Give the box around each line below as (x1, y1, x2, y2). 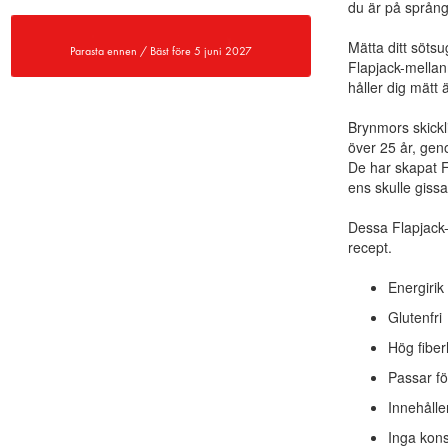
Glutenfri (388, 307, 442, 327)
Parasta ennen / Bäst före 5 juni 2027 (69, 45, 252, 57)
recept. (348, 237, 392, 257)
